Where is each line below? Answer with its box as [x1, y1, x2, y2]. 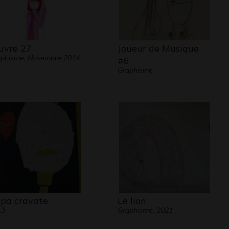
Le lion [117, 195, 146, 207]
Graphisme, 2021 [117, 205, 173, 215]
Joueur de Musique [117, 42, 199, 54]
